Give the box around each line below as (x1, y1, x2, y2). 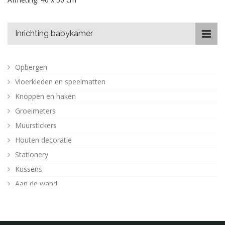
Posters (15, 193, 40, 203)
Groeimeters (15, 106, 56, 116)
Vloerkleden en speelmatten (15, 77, 105, 86)
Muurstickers (15, 121, 57, 130)
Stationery (15, 150, 48, 159)
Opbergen (15, 62, 47, 72)
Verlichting (15, 208, 48, 217)
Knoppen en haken (15, 91, 76, 101)
